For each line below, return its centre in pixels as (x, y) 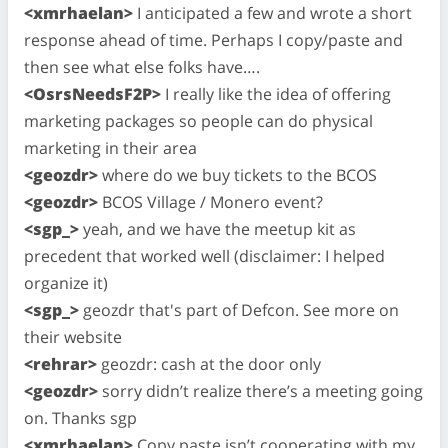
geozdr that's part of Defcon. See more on (239, 309)
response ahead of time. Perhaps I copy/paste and (213, 39)
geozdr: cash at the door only (209, 363)
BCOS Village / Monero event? (210, 201)
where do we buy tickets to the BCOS (237, 174)
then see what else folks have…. (142, 66)
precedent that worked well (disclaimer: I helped (204, 255)
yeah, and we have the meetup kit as (217, 228)
